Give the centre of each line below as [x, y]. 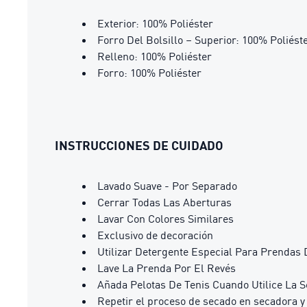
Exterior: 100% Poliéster [155, 23]
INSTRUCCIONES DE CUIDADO [139, 145]
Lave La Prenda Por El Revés [167, 268]
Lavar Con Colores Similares [165, 218]
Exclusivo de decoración [155, 235]
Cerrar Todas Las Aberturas [164, 202]
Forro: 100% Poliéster [149, 72]
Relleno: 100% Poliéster [155, 56]
